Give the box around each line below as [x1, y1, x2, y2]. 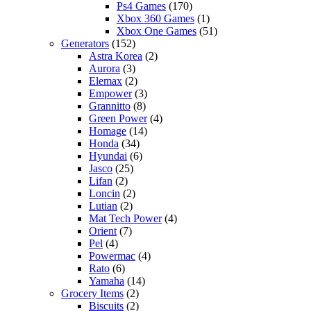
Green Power [89, 112, 147, 124]
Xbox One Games [117, 24, 196, 37]
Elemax [89, 74, 122, 87]
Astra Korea [89, 49, 142, 62]
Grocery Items [61, 287, 124, 299]
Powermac [89, 249, 135, 262]
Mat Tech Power [89, 212, 162, 224]
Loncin [89, 187, 120, 199]
